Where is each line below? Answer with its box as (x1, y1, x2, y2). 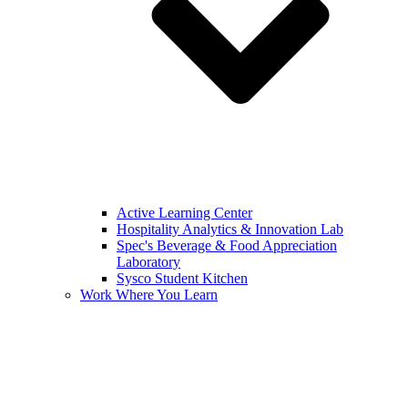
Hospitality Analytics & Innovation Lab (117, 221, 343, 237)
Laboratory (117, 254, 180, 270)
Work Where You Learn (80, 287, 218, 302)
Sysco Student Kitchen (117, 270, 248, 286)
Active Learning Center (117, 205, 252, 220)
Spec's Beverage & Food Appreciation (117, 238, 337, 253)
